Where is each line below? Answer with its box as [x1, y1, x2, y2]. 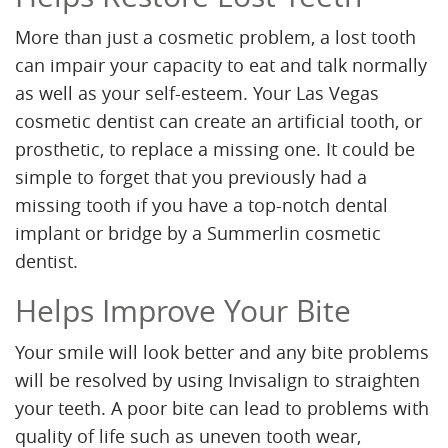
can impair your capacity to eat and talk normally [15, 53, 427, 78]
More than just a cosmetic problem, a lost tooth [15, 25, 416, 50]
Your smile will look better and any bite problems [15, 340, 429, 365]
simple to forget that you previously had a [15, 165, 367, 190]
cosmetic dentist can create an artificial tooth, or [15, 109, 422, 134]
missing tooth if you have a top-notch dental [15, 193, 388, 218]
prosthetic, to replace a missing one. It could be [15, 137, 415, 162]
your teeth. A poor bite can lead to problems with [15, 396, 429, 421]
